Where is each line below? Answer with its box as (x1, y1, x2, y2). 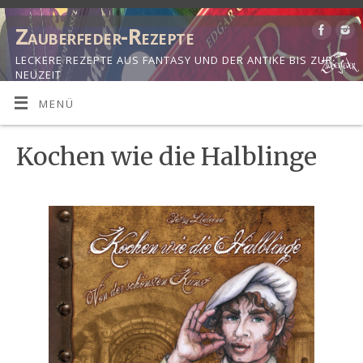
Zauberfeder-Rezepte (15, 22, 194, 51)
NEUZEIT (15, 67, 62, 82)
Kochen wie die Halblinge (16, 141, 318, 173)
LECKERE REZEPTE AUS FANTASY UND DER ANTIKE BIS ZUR (15, 53, 333, 67)
